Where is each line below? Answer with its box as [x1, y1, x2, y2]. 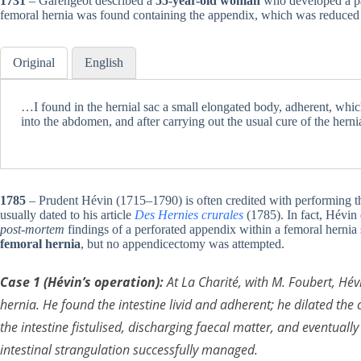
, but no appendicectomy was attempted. [81, 237, 284, 251]
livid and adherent [169, 296, 271, 314]
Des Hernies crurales [135, 208, 243, 222]
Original [13, 56, 55, 70]
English [85, 56, 123, 70]
